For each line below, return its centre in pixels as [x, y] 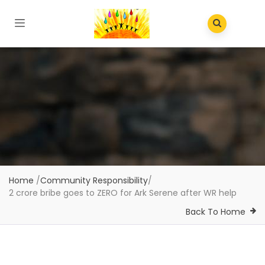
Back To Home [216, 212]
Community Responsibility [94, 180]
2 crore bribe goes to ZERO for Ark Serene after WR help [123, 193]
